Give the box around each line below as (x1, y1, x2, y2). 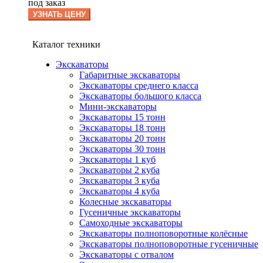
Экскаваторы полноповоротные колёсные (79, 228, 248, 239)
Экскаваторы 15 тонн (79, 112, 166, 123)
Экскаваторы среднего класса (79, 80, 198, 91)
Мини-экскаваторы (79, 102, 157, 112)
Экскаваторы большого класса (79, 91, 201, 102)
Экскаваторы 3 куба (79, 176, 160, 186)
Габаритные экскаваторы (79, 70, 180, 80)
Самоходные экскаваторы (79, 218, 183, 228)
